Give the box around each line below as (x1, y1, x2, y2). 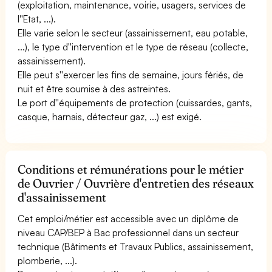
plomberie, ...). (18, 254, 78, 267)
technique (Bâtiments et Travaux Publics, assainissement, (18, 240, 254, 253)
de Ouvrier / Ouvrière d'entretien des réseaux (18, 175, 254, 191)
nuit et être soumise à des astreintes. (18, 82, 171, 95)
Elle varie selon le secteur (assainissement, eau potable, (18, 26, 248, 39)
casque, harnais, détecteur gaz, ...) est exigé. (18, 110, 202, 123)
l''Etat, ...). (18, 12, 56, 25)
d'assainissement (18, 189, 106, 205)
